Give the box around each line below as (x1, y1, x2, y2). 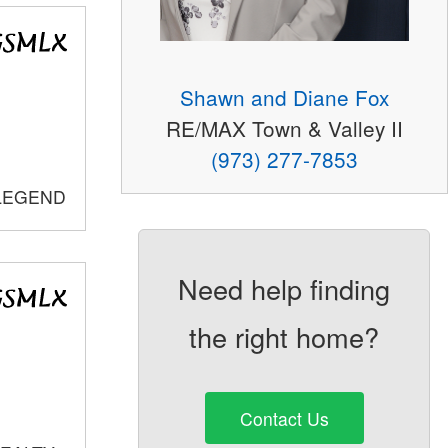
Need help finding (178, 269, 391, 309)
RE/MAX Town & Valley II (165, 113, 403, 144)
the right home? (189, 317, 380, 357)
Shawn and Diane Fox (179, 82, 389, 113)
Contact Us (239, 405, 329, 431)
